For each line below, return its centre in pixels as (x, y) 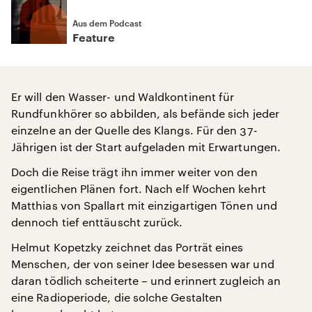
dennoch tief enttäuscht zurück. (97, 222)
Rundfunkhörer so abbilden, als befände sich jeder (145, 113)
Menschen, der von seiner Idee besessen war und (143, 264)
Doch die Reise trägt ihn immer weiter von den (134, 172)
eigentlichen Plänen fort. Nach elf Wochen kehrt (139, 188)
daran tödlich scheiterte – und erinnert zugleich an (146, 280)
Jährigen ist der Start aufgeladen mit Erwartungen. (146, 147)
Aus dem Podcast (107, 23)
